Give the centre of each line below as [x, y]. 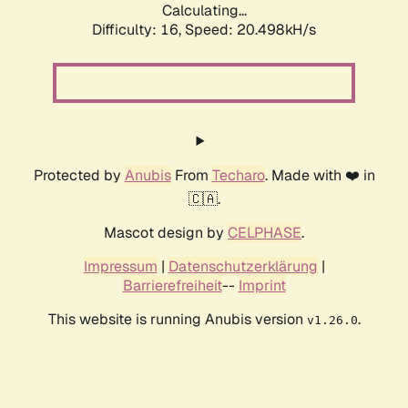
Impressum [120, 267]
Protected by [79, 176]
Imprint [262, 286]
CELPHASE [265, 233]
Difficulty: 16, [138, 30]
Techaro [238, 176]
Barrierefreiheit [172, 286]
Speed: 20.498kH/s [250, 30]
